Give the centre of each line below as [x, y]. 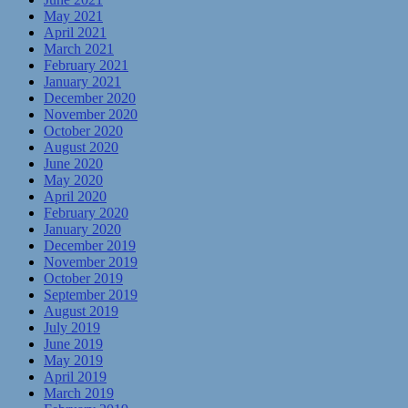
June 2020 [73, 163]
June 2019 [73, 344]
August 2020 [81, 147]
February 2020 [86, 213]
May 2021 [73, 16]
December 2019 [90, 245]
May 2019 [73, 360]
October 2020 [83, 131]
